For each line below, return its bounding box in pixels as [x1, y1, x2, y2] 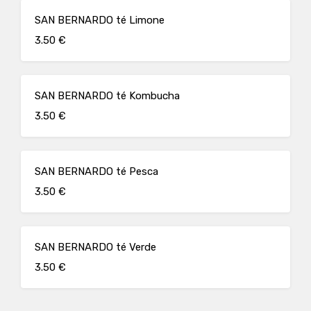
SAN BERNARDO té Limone [35, 14, 165, 26]
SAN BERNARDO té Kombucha [35, 90, 180, 102]
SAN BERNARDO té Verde [35, 241, 156, 253]
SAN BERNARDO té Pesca [35, 165, 158, 178]
